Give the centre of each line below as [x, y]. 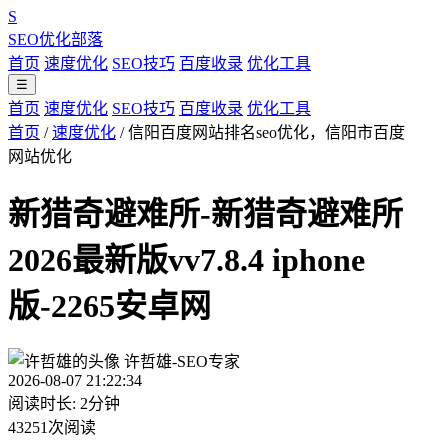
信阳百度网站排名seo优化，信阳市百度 [266, 132]
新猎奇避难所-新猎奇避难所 [205, 214]
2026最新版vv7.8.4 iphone [186, 260]
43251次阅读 [52, 427]
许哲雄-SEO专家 [182, 361]
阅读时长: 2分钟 [64, 403]
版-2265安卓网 [109, 306]
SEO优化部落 [55, 39]
